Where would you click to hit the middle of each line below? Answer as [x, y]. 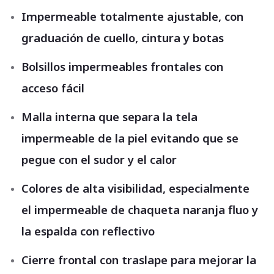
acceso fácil [53, 88]
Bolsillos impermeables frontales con [122, 66]
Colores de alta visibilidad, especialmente [135, 188]
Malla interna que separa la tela [109, 117]
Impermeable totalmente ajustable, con [132, 16]
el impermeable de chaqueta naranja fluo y [140, 209]
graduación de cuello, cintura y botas [123, 38]
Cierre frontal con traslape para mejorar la [139, 260]
